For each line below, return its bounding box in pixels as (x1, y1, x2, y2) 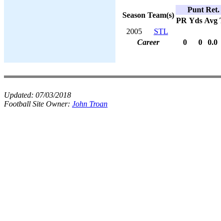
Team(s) (147, 10, 174, 19)
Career (137, 37, 159, 46)
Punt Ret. (187, 5, 220, 14)
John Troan (72, 100, 108, 108)
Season (122, 10, 146, 19)
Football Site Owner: (4, 100, 72, 108)
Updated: (4, 91, 36, 99)
